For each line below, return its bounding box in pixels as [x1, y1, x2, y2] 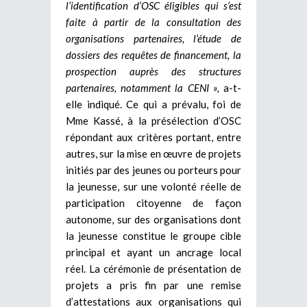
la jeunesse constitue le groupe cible [66, 229, 241, 242]
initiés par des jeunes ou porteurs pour [66, 163, 241, 176]
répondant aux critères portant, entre [66, 130, 241, 143]
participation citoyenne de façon [66, 196, 241, 209]
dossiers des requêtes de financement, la [66, 48, 241, 61]
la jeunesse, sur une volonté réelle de [66, 180, 241, 193]
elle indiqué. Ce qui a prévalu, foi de [66, 97, 241, 110]
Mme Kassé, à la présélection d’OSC [66, 114, 241, 127]
